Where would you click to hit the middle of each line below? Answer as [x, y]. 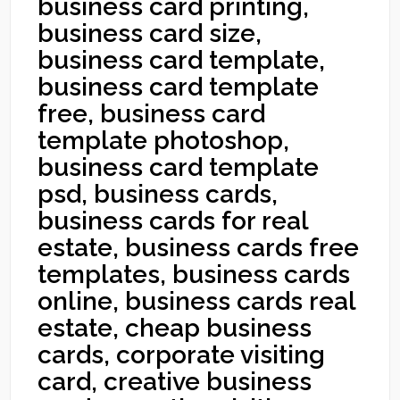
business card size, [150, 33]
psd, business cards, [158, 194]
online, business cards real [197, 301]
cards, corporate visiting [182, 355]
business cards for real [173, 221]
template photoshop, [164, 141]
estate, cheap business [175, 328]
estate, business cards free [199, 248]
